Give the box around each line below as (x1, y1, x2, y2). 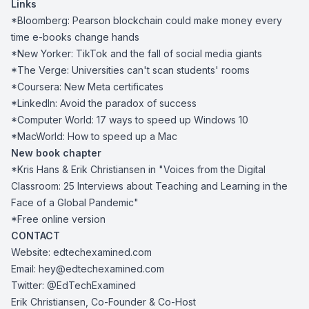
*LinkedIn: (11, 97, 60, 110)
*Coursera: (11, 81, 64, 93)
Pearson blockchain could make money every (72, 14, 282, 27)
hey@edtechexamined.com (39, 263, 164, 275)
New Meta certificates (64, 81, 163, 93)
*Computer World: (11, 114, 97, 126)
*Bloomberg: (11, 14, 72, 27)
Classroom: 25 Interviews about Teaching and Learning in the (11, 180, 288, 192)
